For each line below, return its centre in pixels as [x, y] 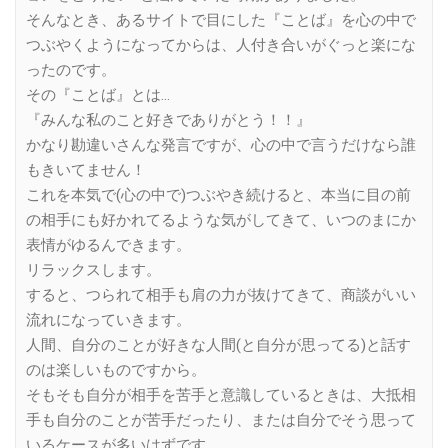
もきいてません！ [86, 170]
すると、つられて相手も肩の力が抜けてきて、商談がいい [221, 295]
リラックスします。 [93, 270]
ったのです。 [71, 70]
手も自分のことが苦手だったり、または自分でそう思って [221, 420]
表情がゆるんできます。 [108, 245]
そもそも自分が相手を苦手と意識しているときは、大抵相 [221, 395]
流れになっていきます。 [108, 320]
